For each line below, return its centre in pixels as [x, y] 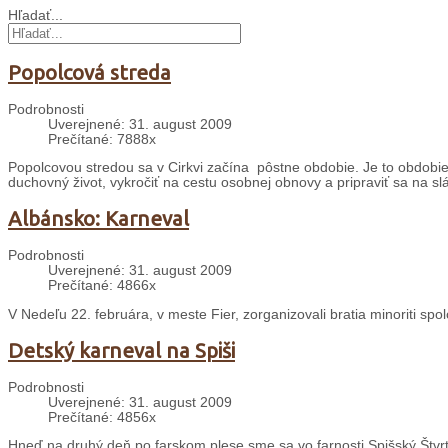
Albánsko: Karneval [98, 219]
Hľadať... [35, 16]
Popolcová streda [89, 72]
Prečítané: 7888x [102, 139]
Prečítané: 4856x [102, 417]
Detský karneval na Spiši [121, 350]
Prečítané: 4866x [102, 286]
